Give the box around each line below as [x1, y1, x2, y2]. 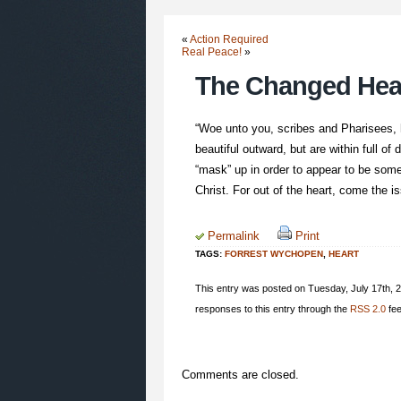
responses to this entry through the [195, 303, 350, 314]
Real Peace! [182, 46, 242, 58]
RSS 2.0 [350, 303, 386, 314]
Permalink [208, 228, 260, 243]
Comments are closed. [182, 367, 299, 381]
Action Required [190, 33, 269, 46]
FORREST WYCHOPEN [225, 248, 323, 259]
